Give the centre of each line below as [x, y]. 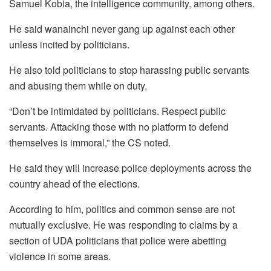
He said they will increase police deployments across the [130, 168]
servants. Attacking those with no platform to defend [119, 126]
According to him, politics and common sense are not [122, 209]
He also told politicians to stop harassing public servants [129, 70]
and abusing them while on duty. [78, 85]
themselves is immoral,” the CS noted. [90, 142]
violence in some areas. [60, 256]
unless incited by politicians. [69, 44]
